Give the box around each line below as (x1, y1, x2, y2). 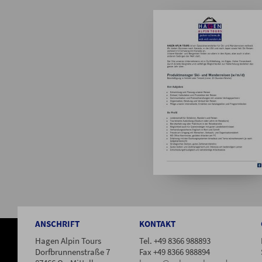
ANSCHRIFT (35, 218, 80, 230)
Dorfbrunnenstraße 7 (35, 246, 110, 258)
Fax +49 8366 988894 (139, 246, 210, 258)
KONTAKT (139, 218, 175, 230)
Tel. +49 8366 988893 (139, 235, 211, 247)
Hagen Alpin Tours (35, 235, 101, 247)
